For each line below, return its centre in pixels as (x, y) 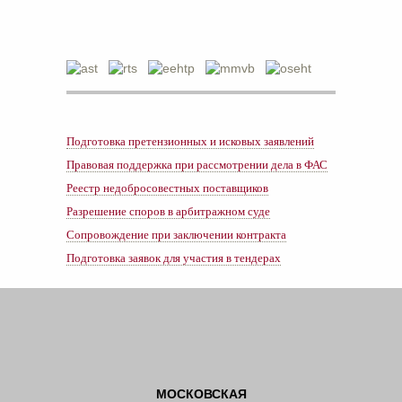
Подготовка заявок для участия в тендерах (174, 258)
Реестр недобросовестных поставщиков (167, 188)
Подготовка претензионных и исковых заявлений (190, 141)
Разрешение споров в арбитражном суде (168, 211)
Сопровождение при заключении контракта (176, 235)
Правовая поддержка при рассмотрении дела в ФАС (197, 165)
